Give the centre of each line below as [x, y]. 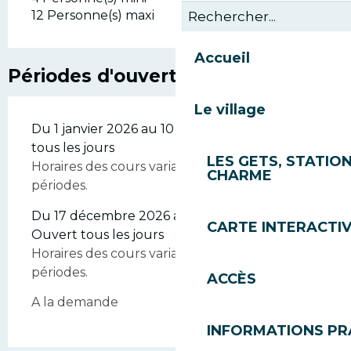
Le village [230, 110]
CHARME [239, 175]
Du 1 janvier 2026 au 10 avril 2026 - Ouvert [163, 129]
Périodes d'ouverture [109, 76]
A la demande [75, 302]
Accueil [222, 58]
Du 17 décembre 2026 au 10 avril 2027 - [155, 216]
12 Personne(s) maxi [93, 16]
